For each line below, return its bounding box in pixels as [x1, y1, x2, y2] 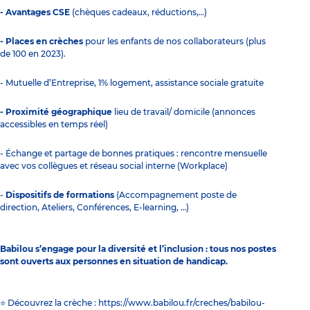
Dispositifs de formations [6, 189, 114, 200]
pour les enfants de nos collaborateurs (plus [83, 35, 266, 46]
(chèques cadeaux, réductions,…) [70, 6, 207, 17]
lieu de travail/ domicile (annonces [112, 106, 255, 117]
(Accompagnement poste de [114, 189, 237, 200]
